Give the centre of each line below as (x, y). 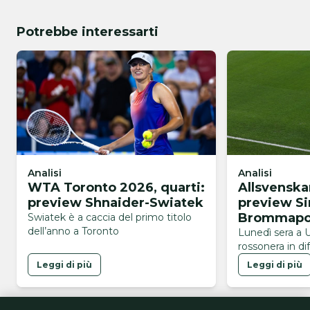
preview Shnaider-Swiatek (116, 203)
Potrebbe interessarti (88, 32)
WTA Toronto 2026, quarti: (116, 188)
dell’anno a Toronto (73, 231)
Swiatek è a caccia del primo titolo (110, 218)
